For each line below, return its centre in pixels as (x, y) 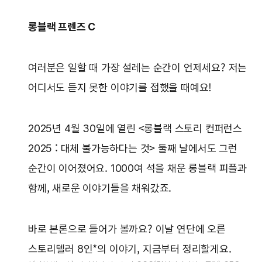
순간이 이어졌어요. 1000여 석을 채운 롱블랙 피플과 (138, 168)
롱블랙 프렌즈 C (63, 27)
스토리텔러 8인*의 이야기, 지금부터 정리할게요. (133, 249)
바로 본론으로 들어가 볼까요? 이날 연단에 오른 (127, 229)
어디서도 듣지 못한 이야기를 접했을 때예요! (121, 88)
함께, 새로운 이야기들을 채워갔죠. (101, 188)
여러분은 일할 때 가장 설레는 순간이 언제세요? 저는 (138, 68)
